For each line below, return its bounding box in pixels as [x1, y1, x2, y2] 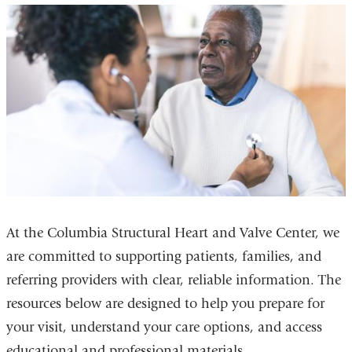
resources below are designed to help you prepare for [5, 295, 324, 313]
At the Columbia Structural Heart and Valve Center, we [5, 225, 339, 242]
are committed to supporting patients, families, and [5, 248, 321, 266]
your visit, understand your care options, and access [5, 319, 322, 336]
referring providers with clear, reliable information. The [5, 272, 341, 289]
